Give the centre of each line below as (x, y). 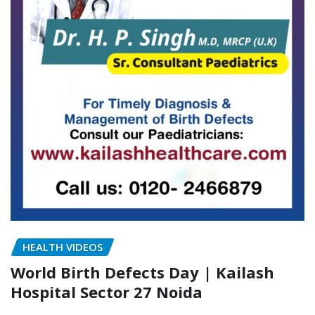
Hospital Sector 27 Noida (107, 292)
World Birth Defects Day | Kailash (142, 272)
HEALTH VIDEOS (63, 246)
